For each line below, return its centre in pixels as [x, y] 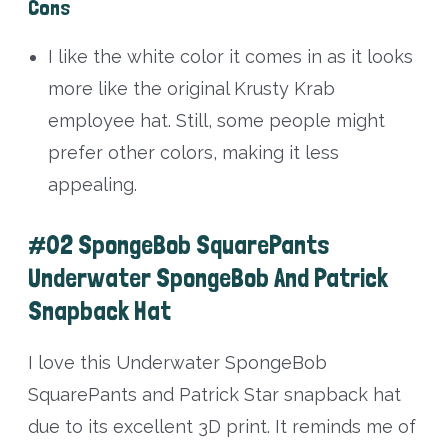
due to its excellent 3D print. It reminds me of [221, 427]
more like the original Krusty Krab [191, 89]
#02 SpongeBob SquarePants [178, 245]
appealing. [92, 185]
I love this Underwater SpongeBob [177, 363]
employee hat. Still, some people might [216, 121]
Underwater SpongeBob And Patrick [207, 278]
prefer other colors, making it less [193, 153]
